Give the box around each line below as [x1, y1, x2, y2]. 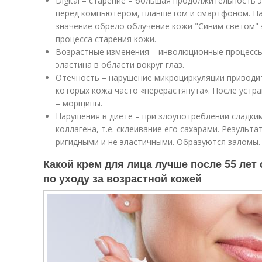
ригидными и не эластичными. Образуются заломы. [56, 136, 260, 148]
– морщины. [56, 98, 102, 109]
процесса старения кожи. [56, 33, 156, 45]
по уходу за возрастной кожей [43, 171, 202, 187]
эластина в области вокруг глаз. [56, 59, 184, 71]
